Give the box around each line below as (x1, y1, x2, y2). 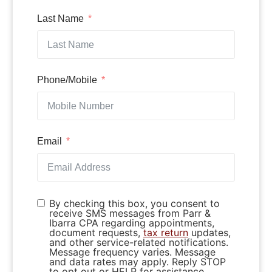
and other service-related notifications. (49, 236, 228, 248)
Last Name (37, 13, 84, 24)
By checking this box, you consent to (49, 197, 220, 209)
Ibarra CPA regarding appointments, (49, 216, 214, 229)
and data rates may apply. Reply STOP (49, 255, 226, 268)
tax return (143, 226, 188, 239)
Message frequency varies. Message (49, 245, 216, 258)
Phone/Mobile (37, 74, 97, 85)
